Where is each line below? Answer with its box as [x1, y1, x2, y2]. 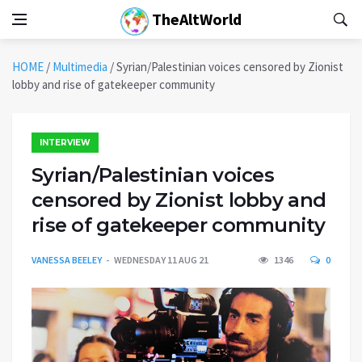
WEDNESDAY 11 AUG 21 [114, 254, 208, 266]
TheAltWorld [149, 9, 242, 29]
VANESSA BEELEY [32, 254, 102, 266]
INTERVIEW [40, 137, 90, 148]
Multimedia [53, 59, 107, 74]
